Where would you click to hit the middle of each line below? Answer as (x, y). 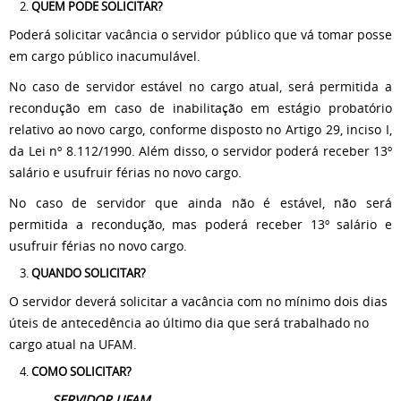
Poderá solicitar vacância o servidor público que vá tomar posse (200, 34)
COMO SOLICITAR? (81, 372)
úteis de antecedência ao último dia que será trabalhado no (189, 323)
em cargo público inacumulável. (105, 56)
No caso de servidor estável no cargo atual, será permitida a (200, 86)
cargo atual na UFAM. (73, 344)
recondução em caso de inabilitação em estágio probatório (200, 108)
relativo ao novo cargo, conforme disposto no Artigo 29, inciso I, (200, 129)
